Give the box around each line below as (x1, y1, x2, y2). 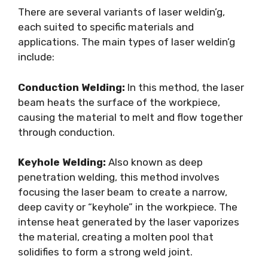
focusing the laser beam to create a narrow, (18, 186, 227, 198)
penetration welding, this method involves (18, 171, 220, 183)
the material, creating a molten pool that (18, 231, 214, 243)
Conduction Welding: (18, 81, 125, 93)
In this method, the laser (125, 81, 244, 93)
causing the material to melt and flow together (18, 111, 243, 123)
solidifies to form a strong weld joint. (18, 246, 193, 258)
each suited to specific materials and (18, 21, 194, 33)
